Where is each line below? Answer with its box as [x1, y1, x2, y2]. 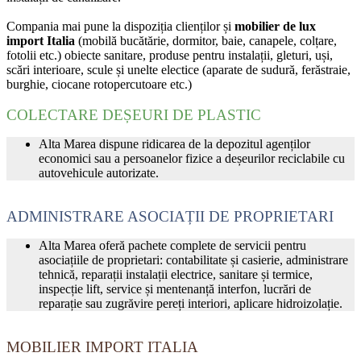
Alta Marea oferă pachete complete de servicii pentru [39, 238, 306, 252]
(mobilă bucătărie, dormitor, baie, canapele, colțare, [75, 33, 337, 48]
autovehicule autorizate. [39, 165, 159, 180]
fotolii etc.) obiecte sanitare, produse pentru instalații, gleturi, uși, [6, 48, 333, 62]
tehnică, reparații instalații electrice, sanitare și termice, [39, 267, 313, 281]
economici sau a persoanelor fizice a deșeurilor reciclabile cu [39, 151, 345, 165]
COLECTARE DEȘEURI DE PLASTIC [6, 106, 261, 123]
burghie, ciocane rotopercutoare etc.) [6, 77, 192, 91]
